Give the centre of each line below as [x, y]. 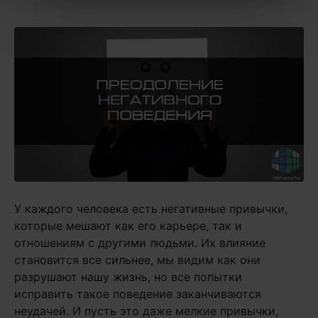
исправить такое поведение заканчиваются [138, 294]
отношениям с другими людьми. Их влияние [140, 243]
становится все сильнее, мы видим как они [137, 260]
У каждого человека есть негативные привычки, [151, 209]
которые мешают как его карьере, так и [128, 226]
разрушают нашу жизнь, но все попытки [128, 277]
